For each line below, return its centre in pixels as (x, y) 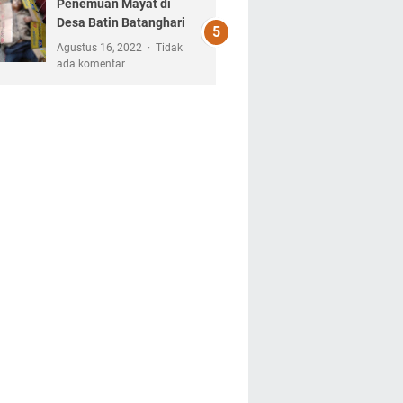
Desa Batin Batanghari (121, 22)
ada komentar (90, 64)
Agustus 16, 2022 (100, 48)
